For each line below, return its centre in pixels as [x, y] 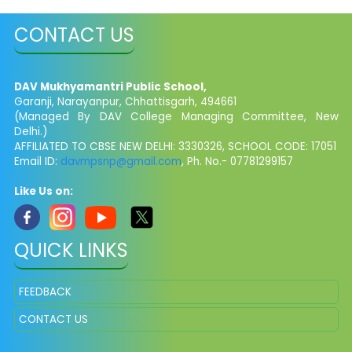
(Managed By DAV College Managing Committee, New [176, 116]
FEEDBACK [45, 291]
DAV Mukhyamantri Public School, [110, 86]
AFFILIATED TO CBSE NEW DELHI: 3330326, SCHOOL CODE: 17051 [175, 146]
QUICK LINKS [71, 250]
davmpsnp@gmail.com [121, 161]
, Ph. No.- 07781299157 [237, 161]
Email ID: [37, 161]
